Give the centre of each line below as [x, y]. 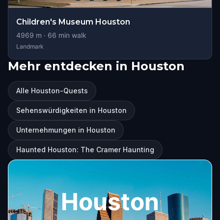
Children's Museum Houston [73, 22]
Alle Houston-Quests [52, 91]
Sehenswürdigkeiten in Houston [71, 110]
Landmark [30, 46]
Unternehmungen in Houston [66, 130]
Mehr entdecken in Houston [96, 66]
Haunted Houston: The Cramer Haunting [85, 150]
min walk [71, 35]
